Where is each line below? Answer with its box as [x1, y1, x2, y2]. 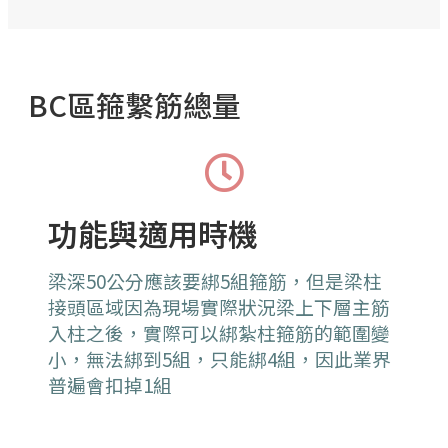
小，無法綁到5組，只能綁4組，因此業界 [48, 345, 391, 373]
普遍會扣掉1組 [48, 371, 172, 399]
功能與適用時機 [48, 211, 258, 256]
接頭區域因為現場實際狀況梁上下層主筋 [48, 293, 390, 321]
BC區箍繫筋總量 [28, 84, 241, 125]
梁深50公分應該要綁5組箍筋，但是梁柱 [48, 267, 382, 295]
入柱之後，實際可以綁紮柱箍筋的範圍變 [48, 319, 390, 347]
